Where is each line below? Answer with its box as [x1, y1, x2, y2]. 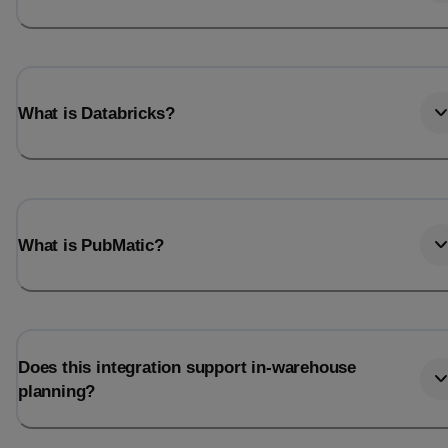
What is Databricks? [18, 103, 175, 124]
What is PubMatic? [18, 234, 164, 255]
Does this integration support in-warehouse [18, 356, 357, 377]
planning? [18, 380, 96, 401]
